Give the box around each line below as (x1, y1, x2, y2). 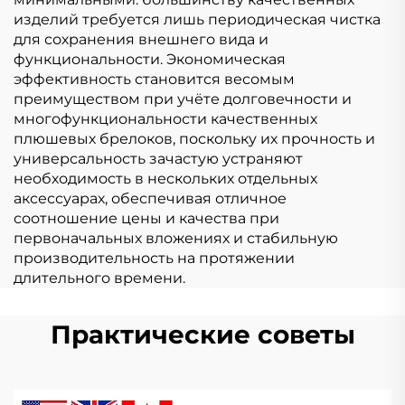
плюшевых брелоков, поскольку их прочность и (14, 129, 375, 147)
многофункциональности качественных (14, 109, 317, 127)
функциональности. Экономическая (14, 50, 286, 68)
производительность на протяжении (14, 249, 295, 267)
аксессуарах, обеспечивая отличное (14, 189, 287, 207)
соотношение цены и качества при (14, 209, 279, 227)
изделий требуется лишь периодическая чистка (14, 10, 381, 28)
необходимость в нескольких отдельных (14, 169, 317, 187)
